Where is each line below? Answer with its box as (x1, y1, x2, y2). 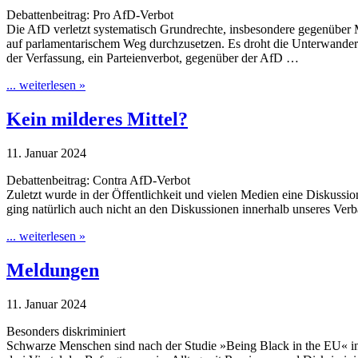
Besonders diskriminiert (6, 324, 125, 339)
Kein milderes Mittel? (6, 109, 188, 130)
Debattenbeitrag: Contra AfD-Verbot (6, 173, 190, 188)
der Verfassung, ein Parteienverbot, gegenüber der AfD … (6, 51, 299, 66)
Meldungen (6, 260, 99, 281)
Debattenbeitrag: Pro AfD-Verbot (6, 8, 173, 22)
